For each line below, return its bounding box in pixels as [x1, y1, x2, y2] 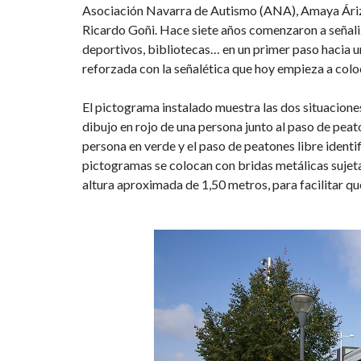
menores [81, 168, 194, 204]
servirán [81, 30, 187, 65]
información [81, 99, 238, 135]
